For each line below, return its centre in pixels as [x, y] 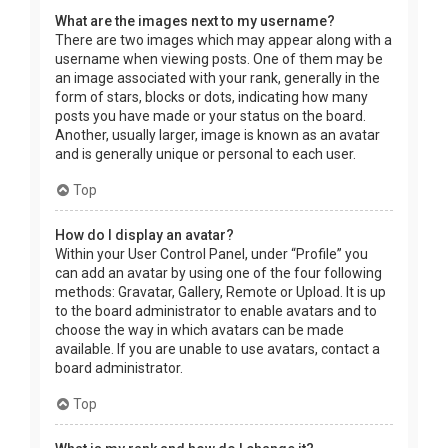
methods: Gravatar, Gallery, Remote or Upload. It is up [220, 292]
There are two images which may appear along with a [223, 40]
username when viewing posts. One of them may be [219, 59]
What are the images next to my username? [195, 21]
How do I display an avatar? [144, 235]
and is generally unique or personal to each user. [205, 154]
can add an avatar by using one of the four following [218, 273]
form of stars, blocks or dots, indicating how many [211, 97]
